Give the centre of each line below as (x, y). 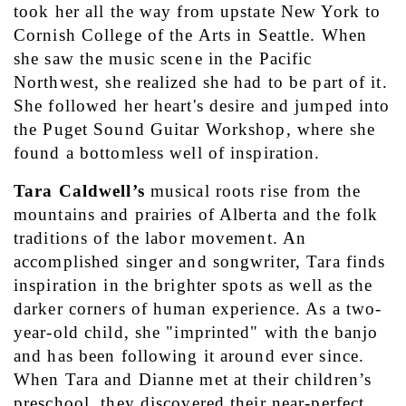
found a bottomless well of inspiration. (167, 153)
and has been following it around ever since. (189, 356)
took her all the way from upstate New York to (198, 12)
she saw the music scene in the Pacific (163, 59)
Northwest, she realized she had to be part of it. (201, 82)
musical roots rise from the (252, 191)
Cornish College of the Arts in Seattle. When (191, 35)
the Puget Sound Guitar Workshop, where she (194, 130)
